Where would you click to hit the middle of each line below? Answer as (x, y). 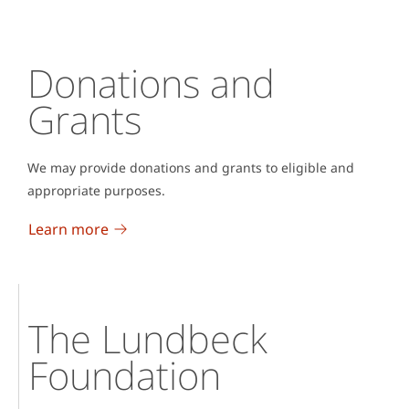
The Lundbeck (148, 338)
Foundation (125, 374)
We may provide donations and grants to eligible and (191, 167)
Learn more (68, 229)
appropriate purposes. (96, 190)
